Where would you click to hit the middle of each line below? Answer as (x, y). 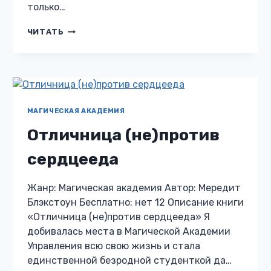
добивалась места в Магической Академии (129, 232)
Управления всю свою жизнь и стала (113, 246)
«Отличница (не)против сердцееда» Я (118, 217)
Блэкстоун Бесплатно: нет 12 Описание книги (135, 203)
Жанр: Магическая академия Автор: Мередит (134, 188)
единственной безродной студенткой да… (129, 261)
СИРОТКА (85, 64)
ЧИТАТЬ (45, 31)
